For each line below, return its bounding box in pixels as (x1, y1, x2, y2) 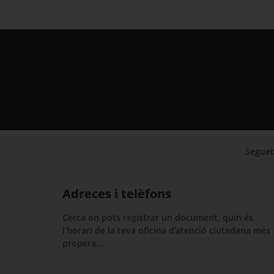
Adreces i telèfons (62, 185, 171, 202)
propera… (62, 237, 103, 250)
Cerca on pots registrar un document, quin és (62, 212, 253, 224)
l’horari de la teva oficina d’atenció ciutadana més (62, 224, 270, 237)
